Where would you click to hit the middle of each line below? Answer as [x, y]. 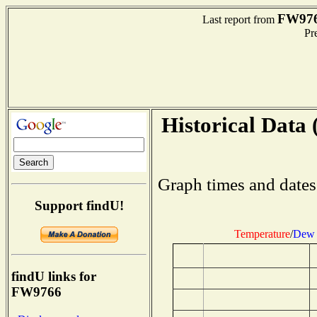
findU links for [54, 277]
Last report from [240, 20]
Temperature [262, 234]
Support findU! [79, 205]
